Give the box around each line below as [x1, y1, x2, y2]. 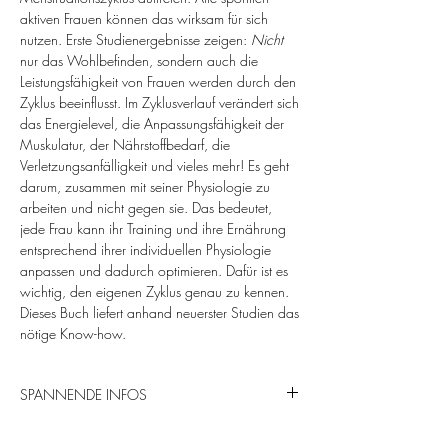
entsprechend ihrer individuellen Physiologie [20, 239, 271, 259]
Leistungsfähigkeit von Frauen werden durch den [20, 71, 296, 91]
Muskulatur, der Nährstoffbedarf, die [20, 134, 230, 154]
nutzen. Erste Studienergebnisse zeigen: [20, 29, 251, 49]
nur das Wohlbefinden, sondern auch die [20, 50, 258, 70]
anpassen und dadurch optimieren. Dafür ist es [20, 260, 288, 280]
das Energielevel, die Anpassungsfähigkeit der [20, 113, 284, 133]
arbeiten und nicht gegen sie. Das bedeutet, [20, 197, 272, 217]
